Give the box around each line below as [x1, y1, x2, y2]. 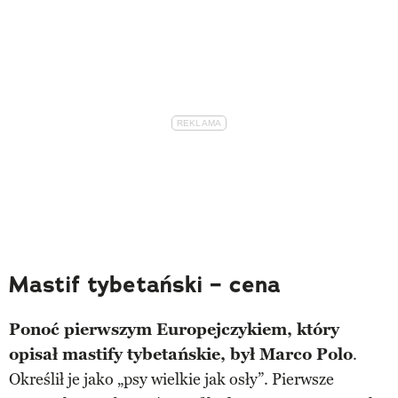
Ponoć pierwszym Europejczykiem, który [9, 319, 339, 339]
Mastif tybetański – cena [9, 269, 281, 299]
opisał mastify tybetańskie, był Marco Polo [9, 344, 353, 364]
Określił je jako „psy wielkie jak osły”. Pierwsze [9, 369, 334, 389]
